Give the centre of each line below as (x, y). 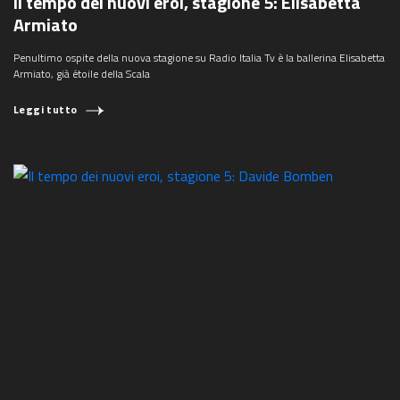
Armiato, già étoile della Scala (82, 73)
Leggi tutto (46, 109)
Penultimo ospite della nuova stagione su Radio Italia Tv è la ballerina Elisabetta (199, 57)
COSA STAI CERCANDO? (200, 117)
